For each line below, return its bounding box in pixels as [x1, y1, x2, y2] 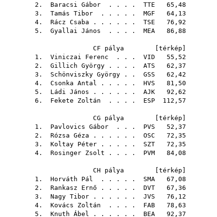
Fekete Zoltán [50, 97, 101, 104]
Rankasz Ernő [50, 184, 97, 191]
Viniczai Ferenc [50, 53, 108, 61]
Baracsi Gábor [50, 1, 101, 8]
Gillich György [50, 62, 105, 69]
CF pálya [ [93, 45, 159, 52]
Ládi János [50, 88, 89, 95]
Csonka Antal [50, 79, 97, 87]
